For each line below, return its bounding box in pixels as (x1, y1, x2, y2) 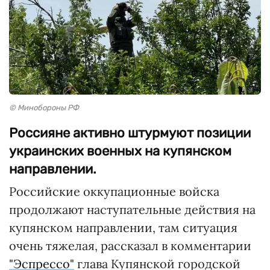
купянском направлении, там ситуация (9, 220, 237, 236)
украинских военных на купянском (9, 143, 231, 160)
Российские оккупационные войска (9, 184, 219, 199)
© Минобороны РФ (9, 103, 79, 113)
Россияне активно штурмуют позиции (9, 125, 251, 142)
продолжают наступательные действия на (9, 202, 256, 218)
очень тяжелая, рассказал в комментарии (9, 238, 251, 254)
